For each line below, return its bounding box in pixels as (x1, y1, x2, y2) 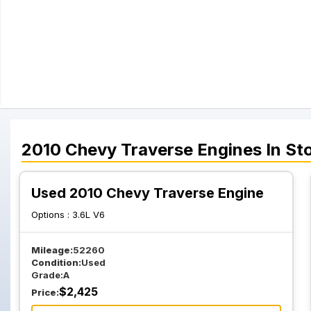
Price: (31, 287, 59, 298)
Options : (31, 209, 72, 220)
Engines (197, 140, 262, 160)
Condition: (31, 257, 81, 268)
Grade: (31, 269, 63, 280)
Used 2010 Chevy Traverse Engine (31, 185, 264, 201)
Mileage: (31, 244, 73, 255)
